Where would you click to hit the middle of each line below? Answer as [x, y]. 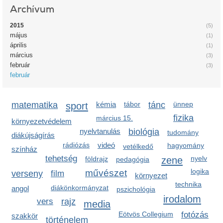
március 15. [114, 118]
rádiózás [76, 145]
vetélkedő [138, 146]
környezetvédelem [42, 121]
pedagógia [133, 159]
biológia [144, 132]
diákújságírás [33, 135]
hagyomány [186, 145]
